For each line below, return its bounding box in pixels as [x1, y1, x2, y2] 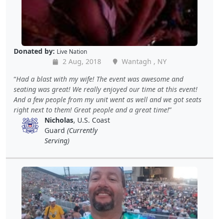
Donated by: [14, 46, 55, 56]
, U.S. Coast [73, 115, 110, 125]
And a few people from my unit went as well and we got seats [14, 95, 201, 105]
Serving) [44, 136, 69, 146]
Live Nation [57, 47, 87, 56]
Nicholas [44, 115, 73, 125]
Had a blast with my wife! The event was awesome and [16, 74, 183, 84]
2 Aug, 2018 [60, 57, 101, 66]
